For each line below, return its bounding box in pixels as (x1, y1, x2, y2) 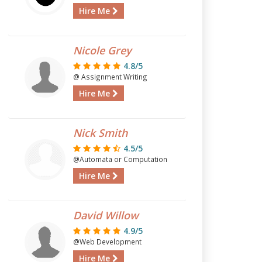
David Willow (73, 208, 139, 222)
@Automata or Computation (73, 154, 167, 164)
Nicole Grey (73, 43, 132, 57)
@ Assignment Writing (73, 72, 147, 81)
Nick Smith (73, 126, 127, 140)
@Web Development (73, 237, 142, 246)
